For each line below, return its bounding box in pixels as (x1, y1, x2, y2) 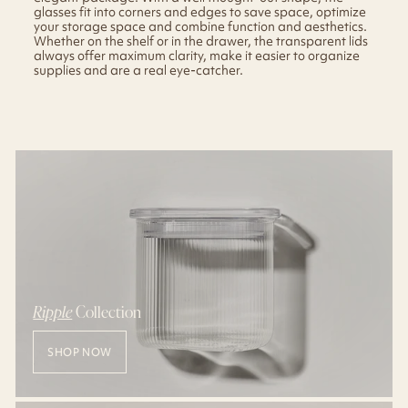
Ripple (33, 300, 73, 322)
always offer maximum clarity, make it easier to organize (34, 46, 360, 64)
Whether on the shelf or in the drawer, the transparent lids (34, 32, 368, 49)
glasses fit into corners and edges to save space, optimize (34, 3, 366, 20)
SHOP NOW (47, 344, 112, 359)
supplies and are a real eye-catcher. (34, 61, 243, 78)
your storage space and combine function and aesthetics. (34, 17, 367, 35)
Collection (72, 300, 142, 322)
